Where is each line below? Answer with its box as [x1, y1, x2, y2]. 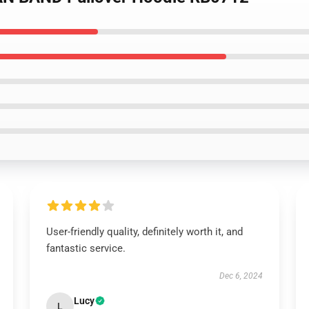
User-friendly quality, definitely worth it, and [46, 226, 243, 238]
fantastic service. [46, 242, 126, 255]
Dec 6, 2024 [219, 271, 263, 281]
